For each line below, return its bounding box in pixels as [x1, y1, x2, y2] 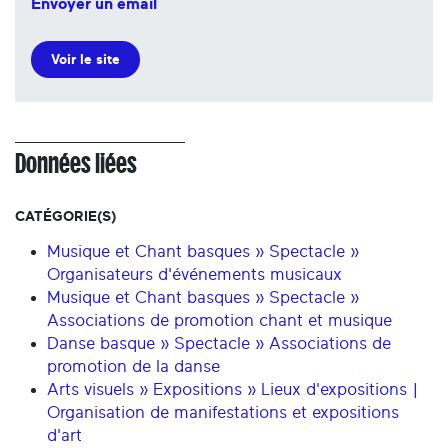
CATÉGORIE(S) [15, 208, 116, 224]
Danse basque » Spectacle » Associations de [47, 334, 391, 352]
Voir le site [51, 51, 120, 67]
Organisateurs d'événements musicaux [47, 265, 342, 283]
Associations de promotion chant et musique [47, 311, 392, 329]
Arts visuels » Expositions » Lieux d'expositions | [47, 380, 419, 398]
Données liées [15, 149, 137, 177]
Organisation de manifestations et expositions [47, 403, 399, 421]
